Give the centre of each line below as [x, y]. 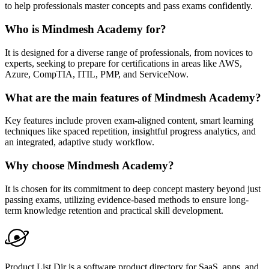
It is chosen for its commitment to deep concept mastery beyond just [133, 189]
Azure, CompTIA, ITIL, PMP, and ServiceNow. [97, 74]
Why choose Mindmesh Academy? [89, 166]
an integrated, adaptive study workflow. [80, 142]
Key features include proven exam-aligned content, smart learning [129, 121]
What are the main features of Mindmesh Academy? [133, 97]
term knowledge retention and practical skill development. [114, 210]
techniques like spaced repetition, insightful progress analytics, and [130, 131]
